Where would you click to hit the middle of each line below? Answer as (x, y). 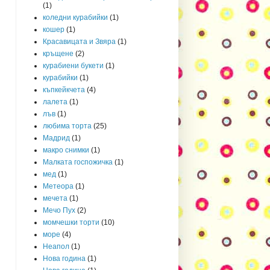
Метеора (58, 186)
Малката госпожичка (78, 162)
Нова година (64, 258)
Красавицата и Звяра (79, 41)
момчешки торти (71, 222)
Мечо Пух (59, 210)
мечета (55, 198)
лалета (55, 102)
